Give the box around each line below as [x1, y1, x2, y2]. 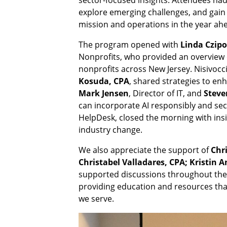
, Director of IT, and [128, 88, 204, 99]
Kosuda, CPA [78, 75, 129, 87]
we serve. [78, 193, 114, 204]
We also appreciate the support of [78, 144, 211, 156]
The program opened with [78, 39, 180, 50]
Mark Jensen [78, 88, 129, 99]
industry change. [78, 124, 142, 135]
